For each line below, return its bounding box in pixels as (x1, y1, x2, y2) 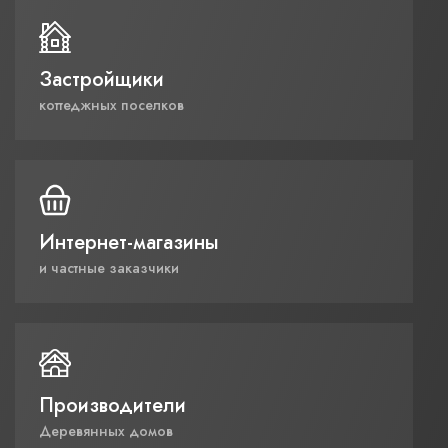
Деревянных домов (39, 421, 173, 442)
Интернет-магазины (39, 228, 219, 258)
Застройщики (39, 65, 164, 95)
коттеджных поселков (39, 95, 184, 116)
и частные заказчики (39, 258, 179, 279)
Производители (39, 391, 186, 421)
